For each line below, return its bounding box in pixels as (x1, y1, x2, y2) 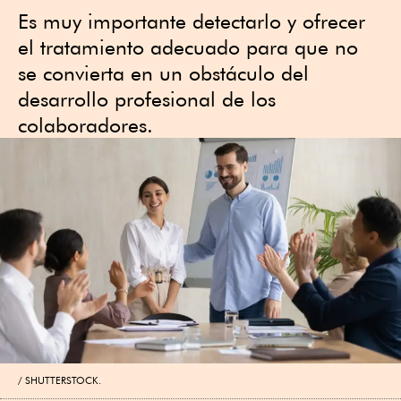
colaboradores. (18, 113, 153, 137)
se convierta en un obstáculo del (18, 61, 309, 85)
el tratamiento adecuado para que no (18, 35, 358, 59)
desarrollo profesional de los (18, 87, 276, 111)
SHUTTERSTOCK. (25, 373, 101, 387)
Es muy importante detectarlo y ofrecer (18, 9, 365, 33)
